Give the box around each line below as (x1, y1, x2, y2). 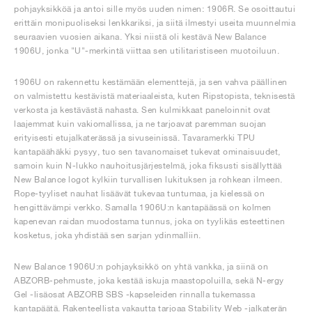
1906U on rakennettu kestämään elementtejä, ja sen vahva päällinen (14, 77, 288, 87)
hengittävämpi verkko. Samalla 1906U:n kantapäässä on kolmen (14, 202, 272, 212)
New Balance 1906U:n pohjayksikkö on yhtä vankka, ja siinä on (14, 261, 268, 272)
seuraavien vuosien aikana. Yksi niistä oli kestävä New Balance (14, 31, 266, 42)
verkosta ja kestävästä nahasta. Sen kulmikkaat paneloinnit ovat (14, 104, 271, 115)
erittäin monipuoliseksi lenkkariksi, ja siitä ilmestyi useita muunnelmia (14, 17, 295, 28)
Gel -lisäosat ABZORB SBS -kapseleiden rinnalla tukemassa (14, 289, 255, 299)
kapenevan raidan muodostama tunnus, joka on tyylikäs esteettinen (14, 216, 285, 226)
